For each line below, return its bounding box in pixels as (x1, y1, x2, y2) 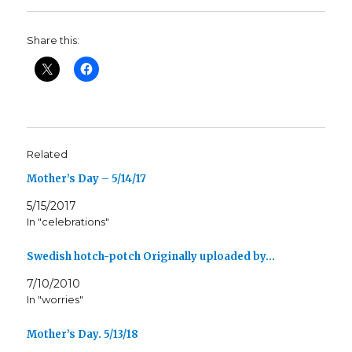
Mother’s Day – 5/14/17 (27, 172, 147, 185)
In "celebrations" (27, 215, 110, 228)
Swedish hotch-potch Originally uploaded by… (27, 249, 276, 263)
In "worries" (27, 292, 84, 306)
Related (27, 148, 68, 160)
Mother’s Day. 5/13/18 (27, 327, 139, 341)
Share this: (27, 34, 80, 46)
